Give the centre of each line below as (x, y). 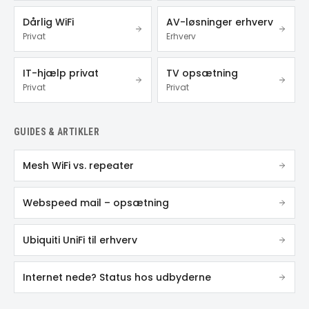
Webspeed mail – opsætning (96, 202)
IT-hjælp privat (61, 73)
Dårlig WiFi (48, 22)
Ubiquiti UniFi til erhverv (80, 240)
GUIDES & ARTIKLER (57, 131)
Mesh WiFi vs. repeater (78, 165)
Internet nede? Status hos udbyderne (117, 277)
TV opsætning (202, 73)
